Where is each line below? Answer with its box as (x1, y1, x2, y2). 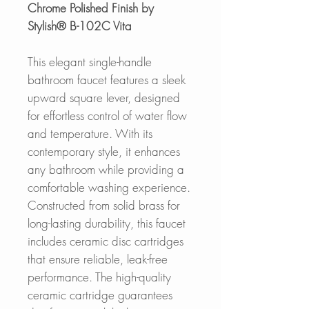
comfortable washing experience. (28, 179, 190, 195)
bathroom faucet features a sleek (28, 71, 186, 88)
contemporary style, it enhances (28, 143, 180, 159)
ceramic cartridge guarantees (28, 286, 172, 303)
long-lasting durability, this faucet (28, 215, 186, 231)
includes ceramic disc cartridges (28, 232, 183, 249)
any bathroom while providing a (28, 161, 184, 177)
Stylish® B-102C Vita (28, 17, 132, 34)
